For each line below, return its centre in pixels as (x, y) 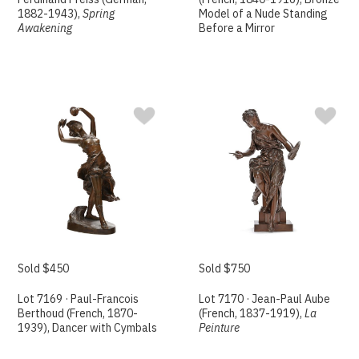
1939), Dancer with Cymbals (88, 327)
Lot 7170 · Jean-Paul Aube (265, 298)
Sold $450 (44, 268)
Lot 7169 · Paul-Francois (79, 298)
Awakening (45, 28)
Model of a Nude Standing (264, 14)
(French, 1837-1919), (252, 313)
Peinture (220, 327)
